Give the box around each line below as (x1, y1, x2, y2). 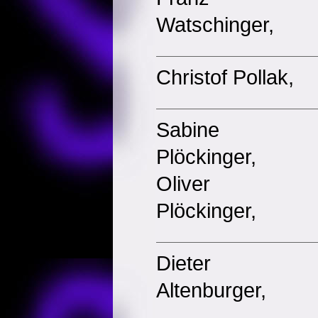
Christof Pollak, (156, 65, 294, 89)
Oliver (156, 172, 210, 195)
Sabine (156, 118, 219, 141)
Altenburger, (156, 278, 266, 302)
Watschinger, (156, 13, 274, 36)
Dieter (156, 251, 211, 275)
